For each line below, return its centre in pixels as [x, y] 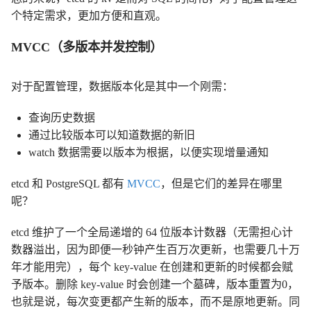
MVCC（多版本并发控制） [87, 47]
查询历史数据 [62, 117]
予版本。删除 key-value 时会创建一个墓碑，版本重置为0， [155, 284]
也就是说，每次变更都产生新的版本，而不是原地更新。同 [155, 301]
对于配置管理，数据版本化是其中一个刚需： [122, 86]
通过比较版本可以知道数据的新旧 [112, 135]
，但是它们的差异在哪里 [221, 183]
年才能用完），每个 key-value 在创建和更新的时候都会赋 [152, 267]
